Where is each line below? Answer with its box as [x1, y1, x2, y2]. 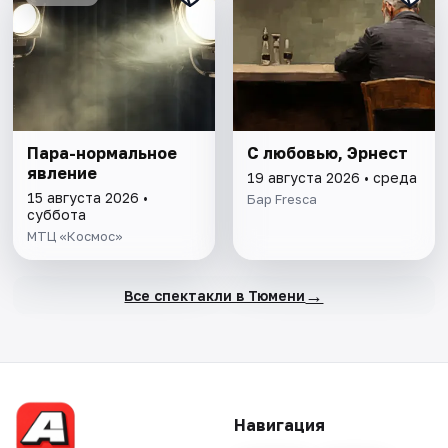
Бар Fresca [246, 191, 317, 208]
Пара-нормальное [27, 143, 178, 164]
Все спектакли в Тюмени [124, 286, 306, 304]
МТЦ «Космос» [27, 228, 124, 245]
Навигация [233, 415, 325, 436]
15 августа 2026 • [27, 189, 149, 207]
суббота [27, 206, 87, 224]
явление [27, 163, 98, 184]
